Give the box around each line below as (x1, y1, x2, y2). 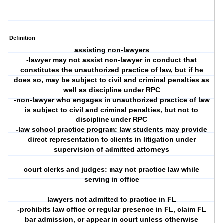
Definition (9, 35, 35, 41)
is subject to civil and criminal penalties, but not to (25, 106, 199, 114)
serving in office (84, 175, 139, 184)
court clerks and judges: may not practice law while (24, 165, 200, 174)
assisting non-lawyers (74, 46, 149, 54)
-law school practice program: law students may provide (16, 125, 208, 134)
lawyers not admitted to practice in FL (47, 195, 176, 204)
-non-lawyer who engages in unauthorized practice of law (13, 96, 210, 104)
